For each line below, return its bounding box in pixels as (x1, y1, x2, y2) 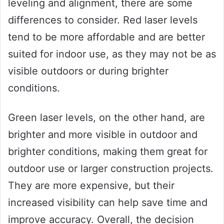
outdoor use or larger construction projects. (8, 162, 213, 175)
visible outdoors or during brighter (8, 65, 168, 77)
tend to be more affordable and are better (8, 31, 205, 43)
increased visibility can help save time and (8, 196, 207, 209)
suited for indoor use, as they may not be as (8, 48, 216, 60)
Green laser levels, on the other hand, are (8, 111, 205, 124)
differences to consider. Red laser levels (8, 14, 197, 26)
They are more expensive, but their (8, 179, 174, 192)
